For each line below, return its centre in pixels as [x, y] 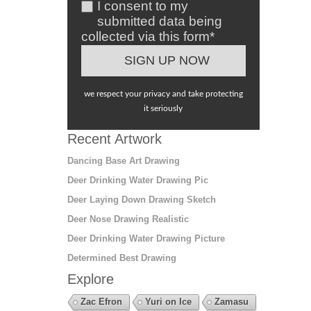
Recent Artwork [114, 138]
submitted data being [159, 21]
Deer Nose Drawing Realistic [128, 219]
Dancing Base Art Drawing [123, 160]
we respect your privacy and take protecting [163, 93]
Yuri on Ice [168, 301]
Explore [90, 279]
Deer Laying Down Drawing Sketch [141, 199]
